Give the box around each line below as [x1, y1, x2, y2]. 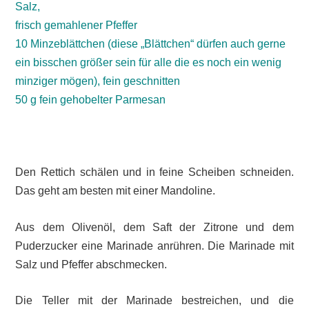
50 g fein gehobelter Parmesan [15, 94, 166, 106]
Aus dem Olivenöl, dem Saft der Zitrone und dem [15, 221, 294, 233]
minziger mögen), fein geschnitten [15, 75, 181, 88]
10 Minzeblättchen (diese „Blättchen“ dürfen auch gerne [15, 38, 286, 50]
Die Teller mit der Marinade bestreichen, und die [15, 295, 294, 307]
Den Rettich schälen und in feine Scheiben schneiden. [15, 166, 294, 179]
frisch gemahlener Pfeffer [15, 19, 138, 32]
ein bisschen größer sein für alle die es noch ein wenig [15, 57, 282, 69]
